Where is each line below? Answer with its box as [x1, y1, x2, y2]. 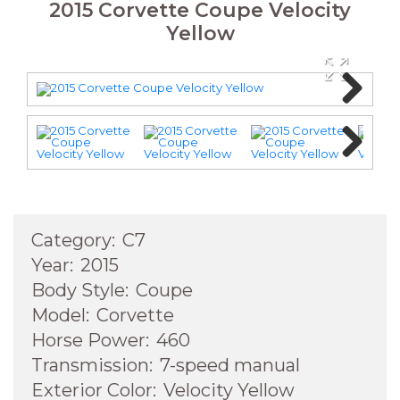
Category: [31, 229, 115, 252]
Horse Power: [31, 329, 149, 352]
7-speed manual [160, 354, 300, 377]
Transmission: [31, 354, 153, 377]
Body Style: [31, 279, 129, 302]
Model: [31, 304, 89, 327]
